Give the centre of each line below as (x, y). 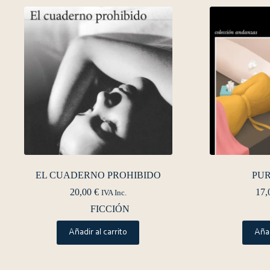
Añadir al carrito (98, 232)
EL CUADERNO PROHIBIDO (98, 175)
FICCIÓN (110, 209)
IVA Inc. (114, 193)
